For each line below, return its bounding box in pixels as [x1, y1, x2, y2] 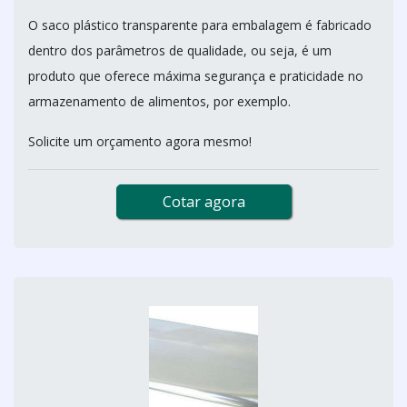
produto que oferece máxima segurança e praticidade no [28, 66, 363, 84]
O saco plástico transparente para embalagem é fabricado [28, 15, 372, 34]
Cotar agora [162, 191, 245, 212]
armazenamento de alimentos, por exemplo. [28, 92, 291, 110]
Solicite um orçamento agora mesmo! [28, 132, 252, 150]
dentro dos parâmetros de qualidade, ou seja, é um [28, 41, 332, 59]
